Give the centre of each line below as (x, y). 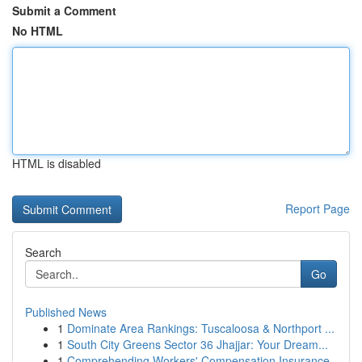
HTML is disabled (57, 163)
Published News (66, 312)
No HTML (38, 31)
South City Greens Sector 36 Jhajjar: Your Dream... (198, 344)
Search (43, 252)
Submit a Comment (64, 11)
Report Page (318, 208)
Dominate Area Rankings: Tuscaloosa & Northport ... (201, 328)
